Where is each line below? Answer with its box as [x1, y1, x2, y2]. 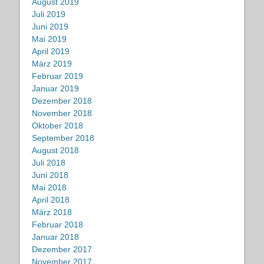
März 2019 [32, 59, 72, 68]
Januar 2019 [32, 84, 79, 93]
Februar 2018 [32, 220, 83, 229]
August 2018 [32, 146, 79, 155]
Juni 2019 [32, 22, 68, 31]
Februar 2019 [32, 71, 83, 81]
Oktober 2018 [32, 121, 83, 130]
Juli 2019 [32, 9, 65, 19]
